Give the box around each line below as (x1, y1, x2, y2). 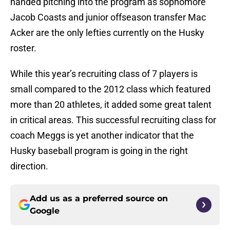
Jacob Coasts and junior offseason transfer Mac (10, 12, 206, 23)
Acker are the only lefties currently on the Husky (10, 27, 204, 39)
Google (30, 206, 60, 216)
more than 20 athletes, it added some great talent (10, 99, 212, 110)
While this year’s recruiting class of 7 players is (10, 68, 198, 80)
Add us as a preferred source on (30, 194, 168, 204)
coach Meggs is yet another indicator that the (10, 130, 194, 141)
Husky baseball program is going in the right (10, 145, 188, 157)
